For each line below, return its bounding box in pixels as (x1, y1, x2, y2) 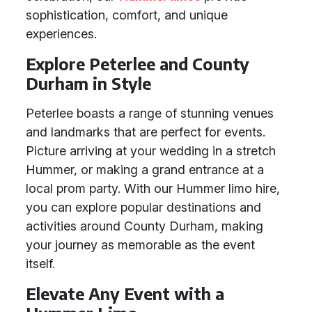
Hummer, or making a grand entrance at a (26, 162, 264, 177)
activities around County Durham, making (26, 219, 263, 233)
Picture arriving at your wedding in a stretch (26, 143, 276, 158)
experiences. (26, 26, 97, 41)
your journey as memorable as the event (26, 237, 255, 252)
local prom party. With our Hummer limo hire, (26, 181, 280, 196)
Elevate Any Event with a (26, 283, 224, 304)
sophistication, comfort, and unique (26, 8, 228, 22)
